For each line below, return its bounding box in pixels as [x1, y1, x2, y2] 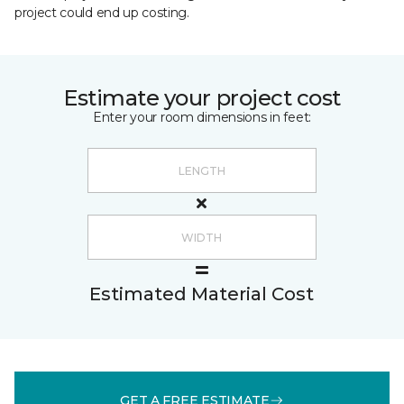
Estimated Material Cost [89, 283, 314, 305]
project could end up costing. [14, 5, 189, 21]
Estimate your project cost [63, 85, 341, 111]
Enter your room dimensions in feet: [92, 109, 312, 125]
